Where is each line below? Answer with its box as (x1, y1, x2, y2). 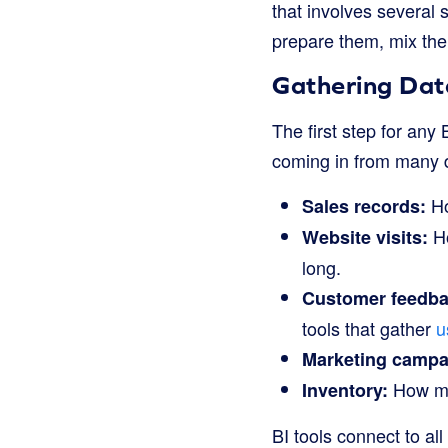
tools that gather (302, 315, 436, 341)
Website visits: (302, 224, 428, 250)
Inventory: (302, 377, 388, 403)
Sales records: (302, 193, 426, 219)
